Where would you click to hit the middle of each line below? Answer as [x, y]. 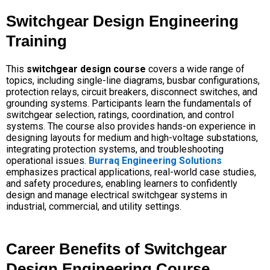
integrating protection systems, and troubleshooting [115, 149]
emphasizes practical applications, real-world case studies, [131, 172]
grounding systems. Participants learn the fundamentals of [129, 103]
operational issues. [47, 160]
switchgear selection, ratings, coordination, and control [120, 115]
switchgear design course [86, 69]
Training [36, 41]
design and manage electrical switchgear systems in [117, 195]
